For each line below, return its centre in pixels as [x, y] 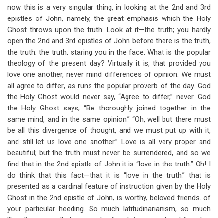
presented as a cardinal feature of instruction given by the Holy [109, 186]
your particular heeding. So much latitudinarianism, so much [109, 209]
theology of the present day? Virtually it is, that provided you [109, 63]
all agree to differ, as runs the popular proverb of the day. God [109, 86]
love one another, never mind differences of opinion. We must [109, 74]
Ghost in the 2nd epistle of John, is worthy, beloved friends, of [109, 198]
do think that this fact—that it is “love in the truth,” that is [109, 175]
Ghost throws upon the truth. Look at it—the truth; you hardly [109, 30]
